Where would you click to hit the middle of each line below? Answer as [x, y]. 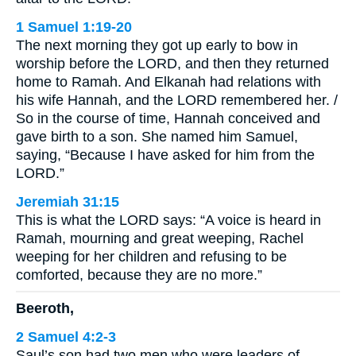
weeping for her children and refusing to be [151, 256]
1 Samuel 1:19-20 [74, 27]
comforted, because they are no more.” [139, 275]
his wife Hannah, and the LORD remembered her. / [177, 100]
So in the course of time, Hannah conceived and [168, 118]
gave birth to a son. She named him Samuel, [157, 136]
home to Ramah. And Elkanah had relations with [168, 81]
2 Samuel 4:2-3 [66, 337]
